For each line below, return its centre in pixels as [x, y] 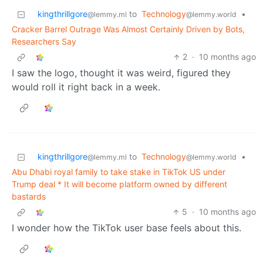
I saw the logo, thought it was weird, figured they [121, 73]
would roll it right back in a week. [86, 87]
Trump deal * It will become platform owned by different [119, 184]
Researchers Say [44, 42]
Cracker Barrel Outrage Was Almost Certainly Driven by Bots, [128, 29]
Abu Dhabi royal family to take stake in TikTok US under [119, 172]
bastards [29, 197]
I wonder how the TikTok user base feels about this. [127, 228]
